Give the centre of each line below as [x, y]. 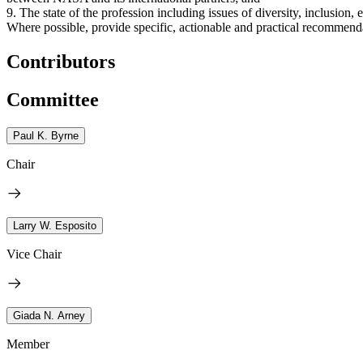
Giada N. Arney [49, 316]
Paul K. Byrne [46, 136]
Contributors [61, 62]
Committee [53, 100]
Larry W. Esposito [55, 226]
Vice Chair [34, 254]
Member [28, 344]
